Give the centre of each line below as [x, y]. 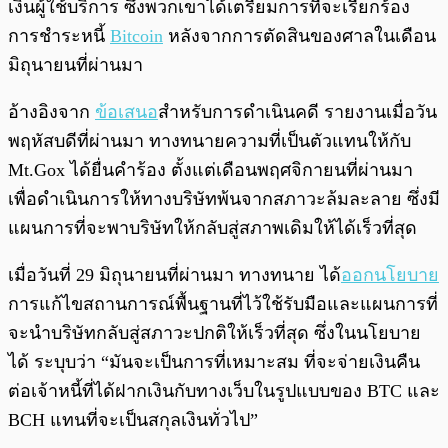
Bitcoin [136, 36]
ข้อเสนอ [126, 112]
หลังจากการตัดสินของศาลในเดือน [299, 36]
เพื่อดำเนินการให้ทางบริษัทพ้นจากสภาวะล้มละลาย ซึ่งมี [224, 199]
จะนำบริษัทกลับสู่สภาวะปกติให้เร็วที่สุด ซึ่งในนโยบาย [214, 333]
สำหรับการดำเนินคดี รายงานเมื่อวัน [297, 112]
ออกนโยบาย [390, 275]
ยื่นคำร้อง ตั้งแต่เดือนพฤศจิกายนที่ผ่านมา [252, 170]
